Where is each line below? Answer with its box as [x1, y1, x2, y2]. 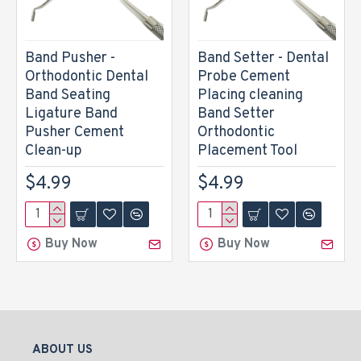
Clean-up [25, 142, 82, 160]
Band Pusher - [25, 49, 115, 68]
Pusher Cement [25, 123, 124, 142]
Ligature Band [25, 105, 118, 123]
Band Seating [25, 86, 110, 105]
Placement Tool [197, 142, 297, 160]
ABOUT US [32, 342, 93, 358]
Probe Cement [197, 68, 290, 86]
